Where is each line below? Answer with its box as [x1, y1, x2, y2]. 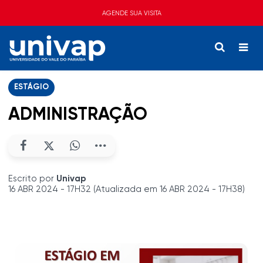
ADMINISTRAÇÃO [8, 106, 147, 124]
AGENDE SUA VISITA [102, 9, 161, 16]
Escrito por [8, 174, 56, 183]
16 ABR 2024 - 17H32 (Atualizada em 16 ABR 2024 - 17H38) [8, 185, 245, 194]
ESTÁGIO [14, 83, 49, 91]
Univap [56, 174, 86, 183]
